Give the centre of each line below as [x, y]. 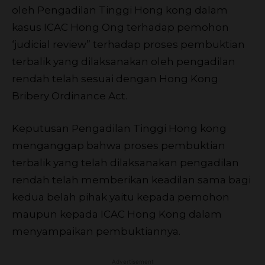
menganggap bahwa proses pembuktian [119, 145]
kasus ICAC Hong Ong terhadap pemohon [120, 27]
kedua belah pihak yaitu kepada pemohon [121, 197]
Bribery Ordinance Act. [70, 96]
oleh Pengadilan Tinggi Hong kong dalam [120, 10]
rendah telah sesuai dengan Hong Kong [115, 78]
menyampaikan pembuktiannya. [96, 231]
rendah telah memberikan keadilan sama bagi [131, 180]
